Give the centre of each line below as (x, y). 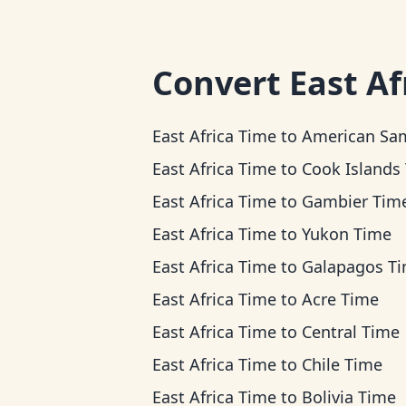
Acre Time (340, 299)
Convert (221, 83)
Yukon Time (347, 234)
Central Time (351, 332)
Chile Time (342, 364)
